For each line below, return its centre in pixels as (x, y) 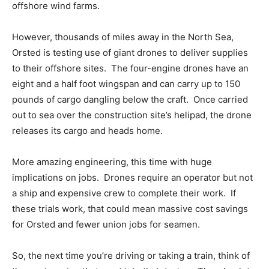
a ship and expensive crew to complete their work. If (124, 193)
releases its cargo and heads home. (87, 131)
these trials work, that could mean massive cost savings (130, 209)
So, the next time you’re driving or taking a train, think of (131, 256)
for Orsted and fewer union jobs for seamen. (106, 225)
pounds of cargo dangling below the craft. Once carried (130, 100)
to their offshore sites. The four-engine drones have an (130, 68)
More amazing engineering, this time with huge (112, 162)
